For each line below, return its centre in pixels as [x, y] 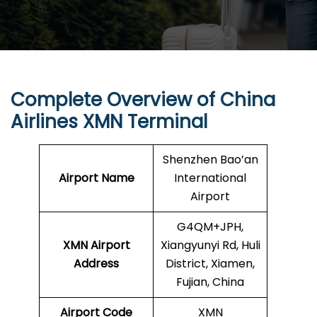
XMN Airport [96, 246]
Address [96, 264]
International [210, 178]
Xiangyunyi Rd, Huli [210, 246]
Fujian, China [210, 282]
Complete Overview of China [143, 100]
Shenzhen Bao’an [210, 160]
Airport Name [96, 178]
